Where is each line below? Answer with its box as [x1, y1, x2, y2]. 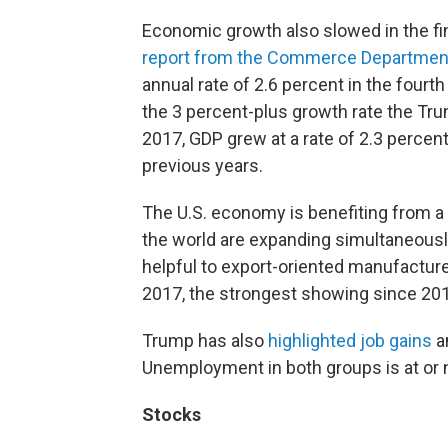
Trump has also [142, 330, 268, 351]
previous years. [142, 155, 263, 176]
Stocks [142, 404, 201, 425]
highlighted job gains [268, 330, 432, 351]
